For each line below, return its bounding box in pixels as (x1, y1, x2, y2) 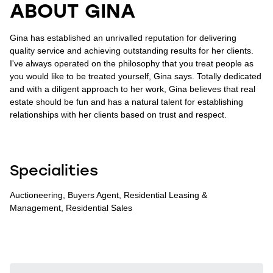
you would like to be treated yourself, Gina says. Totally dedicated (10, 71, 261, 81)
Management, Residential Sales (10, 202, 132, 213)
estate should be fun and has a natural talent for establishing (10, 96, 243, 107)
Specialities (10, 160, 98, 179)
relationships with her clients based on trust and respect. (10, 109, 227, 119)
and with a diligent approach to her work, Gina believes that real (10, 83, 255, 94)
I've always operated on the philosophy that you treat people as (10, 58, 253, 68)
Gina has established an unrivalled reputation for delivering (10, 32, 236, 43)
